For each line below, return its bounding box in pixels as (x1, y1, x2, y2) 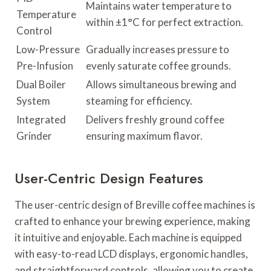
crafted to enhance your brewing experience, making (15, 215, 250, 228)
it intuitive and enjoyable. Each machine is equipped (15, 231, 242, 244)
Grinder (16, 129, 52, 143)
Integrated (16, 113, 66, 126)
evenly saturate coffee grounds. (86, 59, 231, 73)
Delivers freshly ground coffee (86, 113, 224, 126)
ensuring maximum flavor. (86, 129, 203, 143)
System (16, 94, 50, 108)
